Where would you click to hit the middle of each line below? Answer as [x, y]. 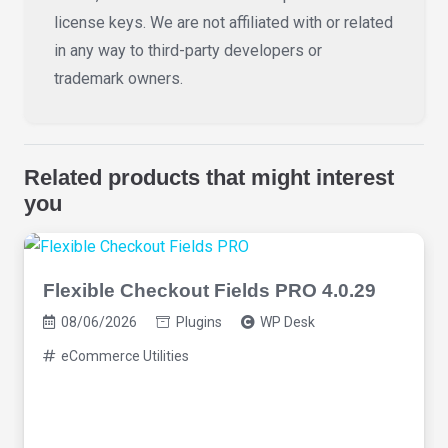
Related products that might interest [209, 177]
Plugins [198, 321]
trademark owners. [118, 78]
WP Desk [288, 321]
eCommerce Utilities [124, 355]
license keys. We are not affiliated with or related [223, 22]
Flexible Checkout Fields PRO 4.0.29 [210, 290]
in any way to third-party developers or [188, 50]
